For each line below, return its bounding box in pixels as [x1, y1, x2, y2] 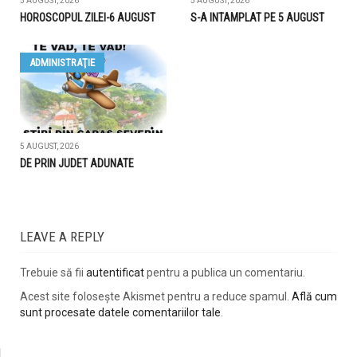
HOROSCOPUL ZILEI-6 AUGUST [20, 11, 155, 25]
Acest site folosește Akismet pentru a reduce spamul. [20, 290, 292, 304]
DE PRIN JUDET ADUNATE [20, 157, 134, 171]
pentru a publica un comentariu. [144, 266, 305, 280]
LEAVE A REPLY [20, 229, 104, 245]
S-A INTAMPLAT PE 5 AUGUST [190, 11, 324, 25]
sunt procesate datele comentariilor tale [20, 306, 221, 320]
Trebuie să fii [20, 266, 86, 280]
